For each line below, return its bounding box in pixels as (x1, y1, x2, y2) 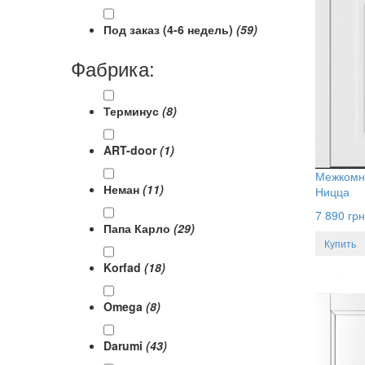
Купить (324, 235, 356, 250)
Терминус (103, 102, 162, 119)
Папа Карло (103, 219, 174, 236)
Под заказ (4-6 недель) (103, 20, 236, 37)
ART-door (103, 141, 160, 158)
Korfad (103, 258, 144, 275)
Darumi (103, 336, 146, 354)
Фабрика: (71, 53, 155, 82)
